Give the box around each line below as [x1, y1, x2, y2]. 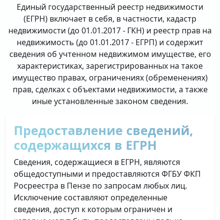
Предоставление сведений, [14, 122, 193, 138]
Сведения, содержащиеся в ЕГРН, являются [14, 157, 180, 167]
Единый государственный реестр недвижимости [17, 1, 203, 12]
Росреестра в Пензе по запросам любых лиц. [14, 180, 187, 191]
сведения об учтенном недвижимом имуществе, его [9, 49, 211, 59]
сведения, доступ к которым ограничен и [14, 204, 172, 215]
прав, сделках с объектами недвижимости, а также [12, 84, 208, 95]
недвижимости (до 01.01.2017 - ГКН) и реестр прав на [8, 25, 212, 36]
